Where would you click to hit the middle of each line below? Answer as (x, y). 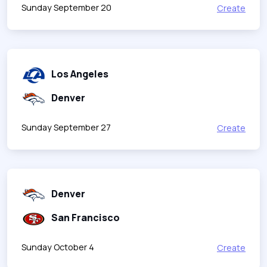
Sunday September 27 (66, 127)
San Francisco (86, 217)
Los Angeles (80, 74)
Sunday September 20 (66, 7)
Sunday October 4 (58, 247)
